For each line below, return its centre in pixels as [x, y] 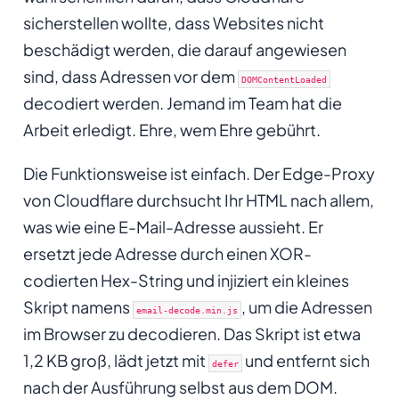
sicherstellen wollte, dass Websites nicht [173, 22]
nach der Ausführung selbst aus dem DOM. [180, 387]
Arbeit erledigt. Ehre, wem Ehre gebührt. [171, 129]
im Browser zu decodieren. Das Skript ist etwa [191, 333]
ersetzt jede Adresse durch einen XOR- [167, 253]
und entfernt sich [305, 360]
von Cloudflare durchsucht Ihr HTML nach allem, [198, 199]
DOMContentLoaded [284, 79]
